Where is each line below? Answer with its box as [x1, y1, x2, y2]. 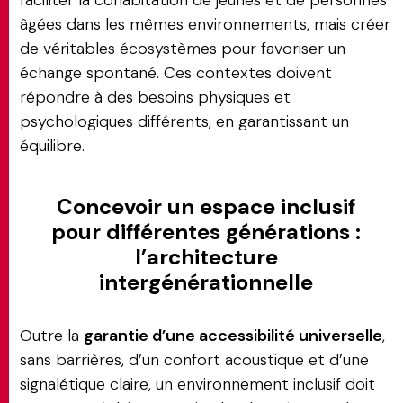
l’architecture [134, 243, 278, 271]
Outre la [20, 325, 84, 346]
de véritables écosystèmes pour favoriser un [20, 38, 345, 59]
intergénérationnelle [99, 268, 313, 296]
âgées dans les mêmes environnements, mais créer [20, 13, 390, 35]
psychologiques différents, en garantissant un [20, 111, 349, 132]
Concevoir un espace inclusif [57, 193, 355, 220]
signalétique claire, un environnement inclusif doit [20, 373, 375, 395]
